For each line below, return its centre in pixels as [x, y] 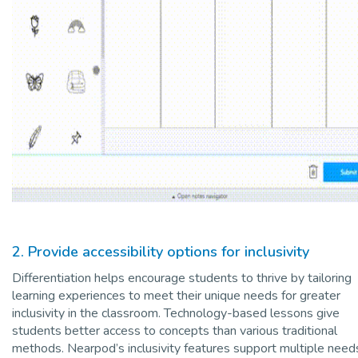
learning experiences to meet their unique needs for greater [176, 295]
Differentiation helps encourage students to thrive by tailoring [182, 278]
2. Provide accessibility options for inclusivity [161, 251]
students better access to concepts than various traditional [175, 330]
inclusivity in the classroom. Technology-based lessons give [176, 313]
